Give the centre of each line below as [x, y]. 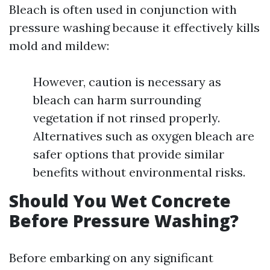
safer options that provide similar [129, 154]
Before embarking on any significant [111, 258]
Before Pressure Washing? [124, 221]
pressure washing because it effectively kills [134, 27]
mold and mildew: [59, 46]
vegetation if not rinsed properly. [127, 118]
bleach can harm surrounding [117, 100]
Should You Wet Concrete [120, 201]
